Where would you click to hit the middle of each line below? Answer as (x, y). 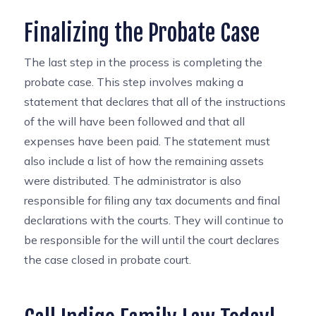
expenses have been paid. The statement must (147, 141)
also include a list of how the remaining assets (144, 161)
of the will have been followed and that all (135, 121)
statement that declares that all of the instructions (155, 102)
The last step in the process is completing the (144, 62)
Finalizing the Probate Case (142, 33)
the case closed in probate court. (108, 260)
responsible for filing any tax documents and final (152, 200)
